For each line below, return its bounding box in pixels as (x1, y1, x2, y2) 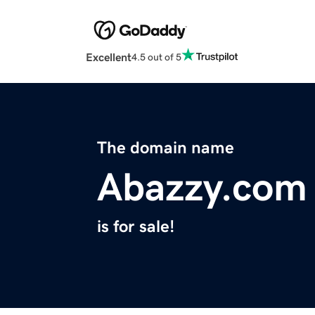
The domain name (97, 139, 234, 157)
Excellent (86, 51, 131, 63)
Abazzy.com (97, 167, 307, 207)
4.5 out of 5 (131, 51, 181, 62)
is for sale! (97, 218, 174, 236)
